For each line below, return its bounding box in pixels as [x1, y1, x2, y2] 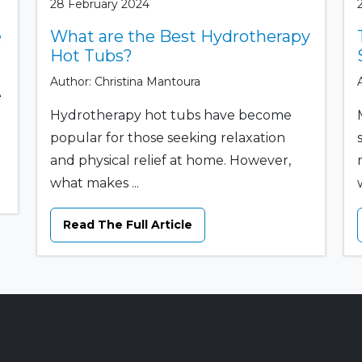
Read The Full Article [62, 217, 192, 232]
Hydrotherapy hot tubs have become [49, 107, 292, 123]
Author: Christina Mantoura [49, 74, 200, 89]
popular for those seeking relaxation [49, 129, 285, 145]
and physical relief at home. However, [49, 152, 291, 168]
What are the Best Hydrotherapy [49, 26, 310, 46]
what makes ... [49, 175, 139, 191]
